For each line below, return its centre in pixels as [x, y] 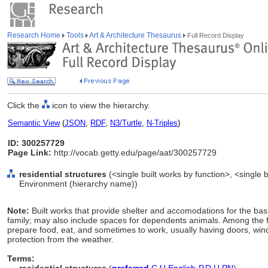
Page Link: [30, 153]
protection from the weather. [60, 239]
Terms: [21, 258]
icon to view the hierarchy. [100, 105]
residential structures [63, 174]
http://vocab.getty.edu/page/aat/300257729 [134, 153]
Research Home [35, 35]
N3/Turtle [126, 123]
